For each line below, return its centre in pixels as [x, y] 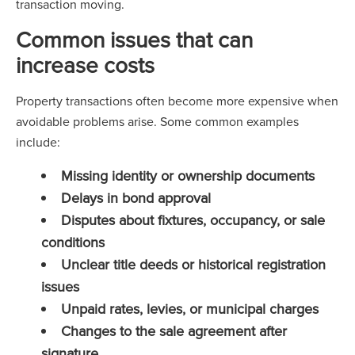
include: [38, 142]
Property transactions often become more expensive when [177, 101]
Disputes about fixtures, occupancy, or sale [193, 220]
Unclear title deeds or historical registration [193, 264]
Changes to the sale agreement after [174, 331]
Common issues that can [134, 39]
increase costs [85, 65]
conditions [73, 242]
